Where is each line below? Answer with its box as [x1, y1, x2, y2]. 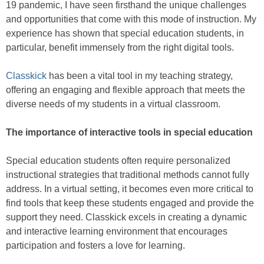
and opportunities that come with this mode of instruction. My [6, 14, 256, 25]
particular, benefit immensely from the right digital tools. [6, 42, 234, 53]
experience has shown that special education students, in [6, 28, 244, 39]
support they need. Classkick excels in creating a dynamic [6, 212, 247, 223]
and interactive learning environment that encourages [6, 226, 227, 237]
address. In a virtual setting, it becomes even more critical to [6, 184, 253, 194]
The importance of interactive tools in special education [6, 127, 253, 138]
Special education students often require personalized [6, 156, 230, 166]
